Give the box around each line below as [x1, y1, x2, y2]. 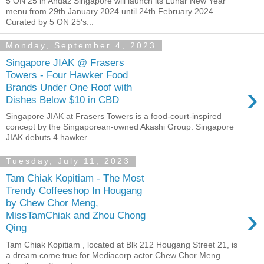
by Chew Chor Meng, [6, 196, 98, 209]
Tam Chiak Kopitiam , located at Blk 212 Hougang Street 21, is [6, 239, 237, 249]
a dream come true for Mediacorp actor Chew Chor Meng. [6, 250, 223, 260]
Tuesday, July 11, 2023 [6, 156, 130, 166]
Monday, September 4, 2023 [6, 41, 156, 51]
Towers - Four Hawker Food [6, 68, 128, 81]
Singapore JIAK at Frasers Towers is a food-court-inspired [6, 111, 222, 121]
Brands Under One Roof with [6, 81, 132, 93]
